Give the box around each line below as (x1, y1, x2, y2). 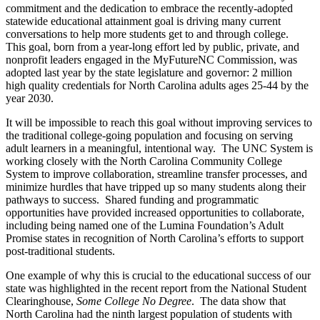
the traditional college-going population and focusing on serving (6, 129, 293, 142)
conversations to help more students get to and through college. (6, 28, 294, 41)
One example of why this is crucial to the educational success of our (6, 269, 311, 282)
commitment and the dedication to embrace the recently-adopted (6, 2, 293, 15)
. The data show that (191, 295, 286, 308)
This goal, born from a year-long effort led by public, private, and (6, 41, 299, 54)
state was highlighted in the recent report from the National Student (6, 282, 306, 295)
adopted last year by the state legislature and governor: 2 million (6, 66, 292, 79)
